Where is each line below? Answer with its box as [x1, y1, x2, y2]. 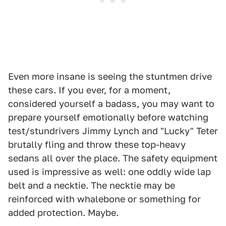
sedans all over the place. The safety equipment [8, 153, 217, 163]
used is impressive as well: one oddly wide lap [8, 166, 211, 177]
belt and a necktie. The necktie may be [8, 180, 175, 191]
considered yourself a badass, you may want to [8, 98, 214, 109]
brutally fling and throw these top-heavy [8, 139, 186, 150]
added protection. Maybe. [8, 207, 119, 218]
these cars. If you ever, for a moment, [8, 85, 171, 95]
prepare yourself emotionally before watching [8, 112, 208, 123]
